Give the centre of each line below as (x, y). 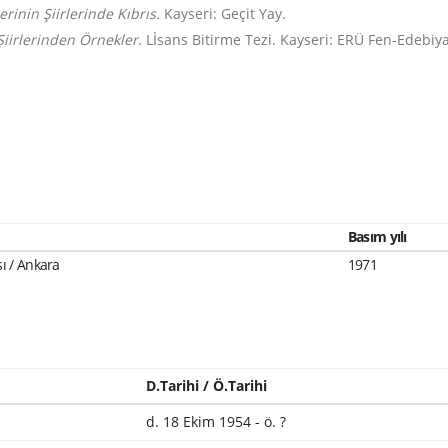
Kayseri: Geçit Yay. (225, 13)
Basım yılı (377, 236)
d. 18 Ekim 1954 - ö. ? (215, 421)
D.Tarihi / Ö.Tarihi (206, 385)
